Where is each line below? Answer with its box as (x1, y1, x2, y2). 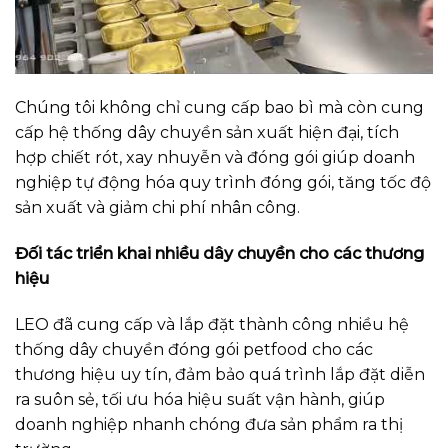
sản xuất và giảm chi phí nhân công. (15, 197, 304, 217)
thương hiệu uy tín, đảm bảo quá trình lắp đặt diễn (15, 364, 425, 384)
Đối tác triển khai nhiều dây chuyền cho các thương (15, 243, 424, 263)
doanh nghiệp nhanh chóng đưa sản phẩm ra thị (15, 414, 403, 434)
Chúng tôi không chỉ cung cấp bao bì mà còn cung (15, 97, 424, 117)
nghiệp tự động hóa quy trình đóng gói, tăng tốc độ (15, 172, 431, 192)
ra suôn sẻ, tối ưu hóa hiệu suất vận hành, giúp (15, 389, 385, 409)
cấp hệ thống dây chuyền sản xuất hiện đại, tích (15, 122, 399, 142)
